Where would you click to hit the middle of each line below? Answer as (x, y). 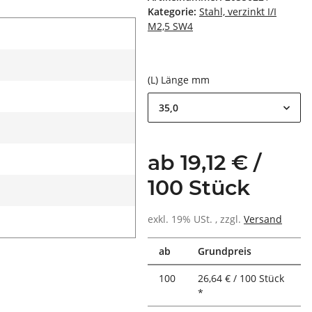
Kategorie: (173, 12)
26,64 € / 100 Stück (241, 279)
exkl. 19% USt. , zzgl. (196, 219)
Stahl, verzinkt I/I (238, 12)
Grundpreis (225, 251)
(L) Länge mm (180, 80)
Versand (263, 219)
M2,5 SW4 (170, 26)
